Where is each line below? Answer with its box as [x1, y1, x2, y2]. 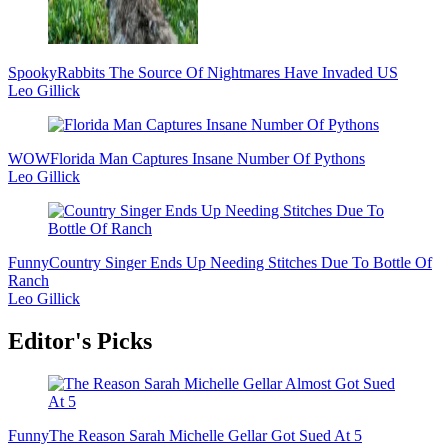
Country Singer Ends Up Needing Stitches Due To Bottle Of [49, 254, 432, 272]
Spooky [8, 64, 57, 82]
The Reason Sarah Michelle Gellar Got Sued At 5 [49, 426, 362, 444]
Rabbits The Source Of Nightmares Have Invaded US [57, 64, 398, 82]
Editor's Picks [8, 328, 152, 355]
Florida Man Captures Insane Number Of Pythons [50, 150, 365, 168]
